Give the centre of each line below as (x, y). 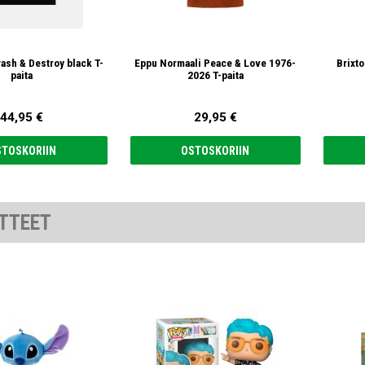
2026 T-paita (215, 75)
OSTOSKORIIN (215, 150)
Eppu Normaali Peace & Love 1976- (215, 63)
